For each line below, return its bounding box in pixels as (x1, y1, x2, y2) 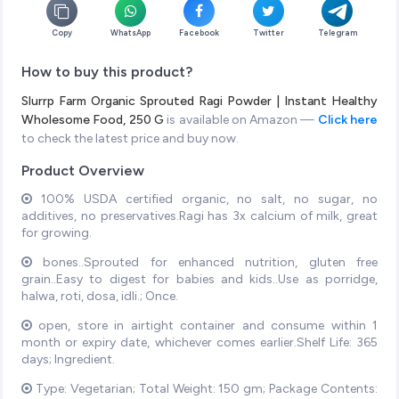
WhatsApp (110, 28, 151, 38)
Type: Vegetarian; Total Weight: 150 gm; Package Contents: (32, 380, 378, 396)
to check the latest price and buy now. (21, 130, 239, 146)
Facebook (179, 28, 220, 38)
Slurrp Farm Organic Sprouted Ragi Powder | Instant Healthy (21, 93, 378, 109)
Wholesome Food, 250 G (21, 111, 164, 127)
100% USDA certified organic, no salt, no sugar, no (32, 191, 378, 207)
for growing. (21, 224, 92, 240)
